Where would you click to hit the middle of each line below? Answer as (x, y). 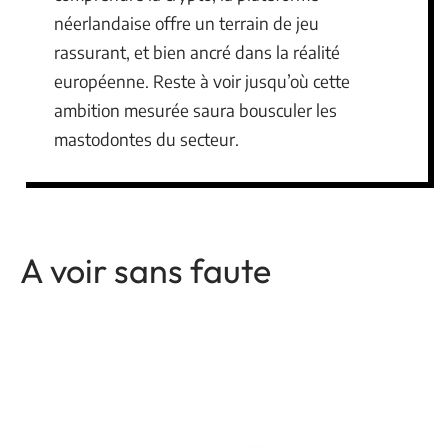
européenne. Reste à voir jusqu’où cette (202, 81)
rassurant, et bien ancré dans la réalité (197, 52)
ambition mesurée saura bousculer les (195, 110)
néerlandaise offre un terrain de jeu (186, 23)
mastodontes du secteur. (146, 139)
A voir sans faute (145, 270)
